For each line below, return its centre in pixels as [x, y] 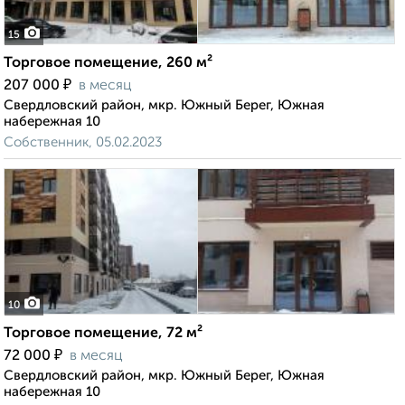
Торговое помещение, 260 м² [108, 64]
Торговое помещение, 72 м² [103, 334]
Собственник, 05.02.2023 [83, 143]
